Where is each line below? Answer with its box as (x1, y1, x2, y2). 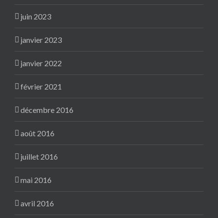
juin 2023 (20, 12, 51, 21)
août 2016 (20, 128, 54, 138)
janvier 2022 (20, 58, 62, 68)
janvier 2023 (20, 35, 62, 45)
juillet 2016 (20, 152, 58, 162)
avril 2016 (20, 199, 54, 208)
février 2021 (20, 82, 62, 91)
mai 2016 (20, 175, 52, 185)
